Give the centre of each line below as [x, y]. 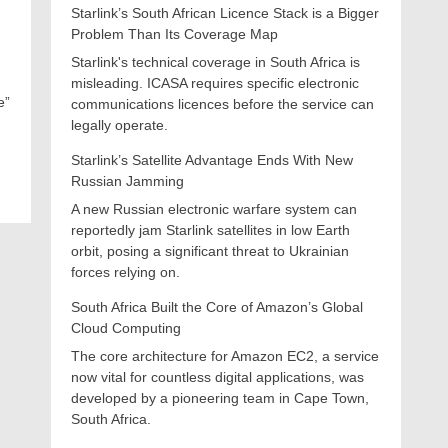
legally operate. [119, 125]
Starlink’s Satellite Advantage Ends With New [212, 160]
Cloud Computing [126, 328]
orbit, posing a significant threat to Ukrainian [210, 251]
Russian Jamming [127, 181]
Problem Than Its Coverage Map [174, 34]
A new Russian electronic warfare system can [214, 209]
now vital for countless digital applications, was [217, 377]
